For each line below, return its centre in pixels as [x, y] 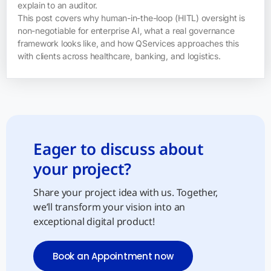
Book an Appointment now [113, 256]
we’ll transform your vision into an [109, 207]
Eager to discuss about [119, 149]
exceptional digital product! [94, 221]
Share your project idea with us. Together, [126, 192]
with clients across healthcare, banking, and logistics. [119, 56]
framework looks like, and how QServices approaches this [128, 43]
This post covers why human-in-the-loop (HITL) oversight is [131, 18]
